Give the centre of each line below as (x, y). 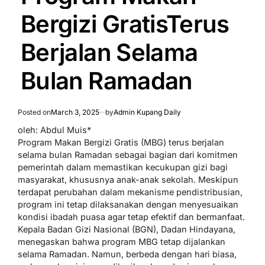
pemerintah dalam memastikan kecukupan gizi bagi (123, 167)
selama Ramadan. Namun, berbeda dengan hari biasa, (127, 254)
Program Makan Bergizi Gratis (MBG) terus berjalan (121, 142)
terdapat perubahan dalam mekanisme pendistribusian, (130, 192)
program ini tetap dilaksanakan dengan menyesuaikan (128, 204)
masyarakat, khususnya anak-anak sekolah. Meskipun (128, 179)
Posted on (34, 112)
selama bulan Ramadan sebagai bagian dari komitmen (128, 154)
